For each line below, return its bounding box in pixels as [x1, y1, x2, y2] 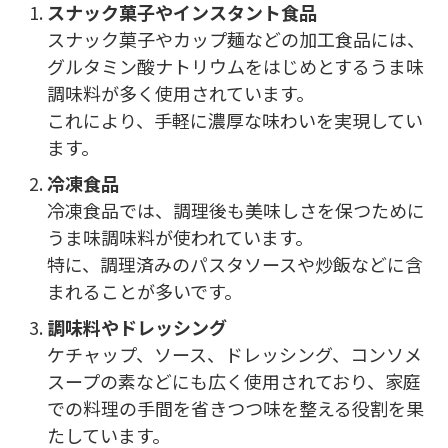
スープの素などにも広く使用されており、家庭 [47, 367, 421, 394]
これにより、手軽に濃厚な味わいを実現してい [47, 106, 423, 133]
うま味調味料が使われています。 [47, 223, 313, 250]
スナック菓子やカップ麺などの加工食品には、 [47, 25, 425, 52]
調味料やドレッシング [47, 313, 227, 340]
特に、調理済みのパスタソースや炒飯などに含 [47, 250, 423, 277]
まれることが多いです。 [47, 277, 242, 304]
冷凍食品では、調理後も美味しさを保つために [47, 196, 425, 223]
